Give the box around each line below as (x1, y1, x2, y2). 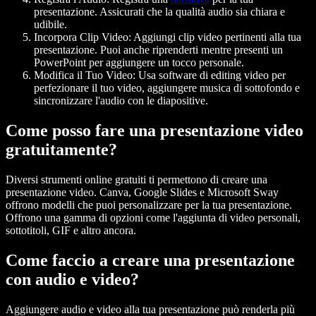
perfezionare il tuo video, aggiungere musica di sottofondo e (34, 82, 300, 95)
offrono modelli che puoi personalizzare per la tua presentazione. (6, 199, 292, 212)
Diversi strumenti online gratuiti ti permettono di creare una (6, 174, 267, 186)
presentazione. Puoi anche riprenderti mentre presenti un (34, 44, 283, 56)
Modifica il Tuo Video (34, 69, 133, 82)
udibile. (34, 18, 67, 31)
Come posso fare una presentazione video (6, 121, 303, 140)
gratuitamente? (6, 140, 117, 159)
